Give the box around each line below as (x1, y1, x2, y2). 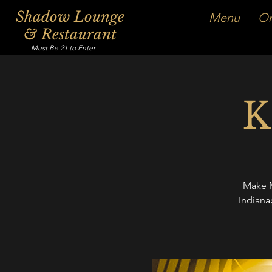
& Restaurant (24, 25, 117, 43)
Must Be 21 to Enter (31, 43, 96, 52)
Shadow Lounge (16, 8, 125, 25)
